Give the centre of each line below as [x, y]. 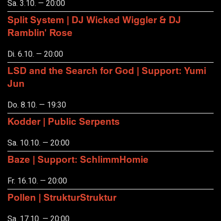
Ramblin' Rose [40, 33]
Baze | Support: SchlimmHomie [78, 159]
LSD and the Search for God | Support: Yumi [107, 71]
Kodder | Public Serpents [64, 121]
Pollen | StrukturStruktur [62, 197]
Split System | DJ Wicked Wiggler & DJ [94, 20]
